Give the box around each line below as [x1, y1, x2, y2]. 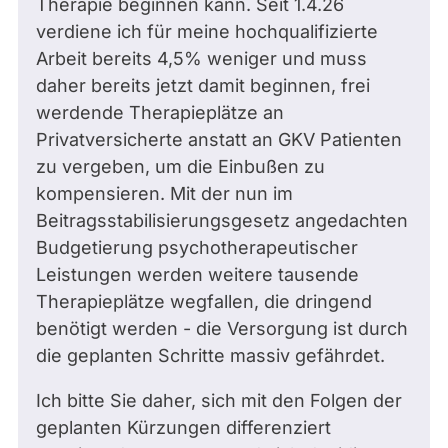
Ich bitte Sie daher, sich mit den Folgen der [36, 390, 402, 411]
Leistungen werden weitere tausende [36, 264, 359, 285]
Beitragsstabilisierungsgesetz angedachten [36, 210, 408, 231]
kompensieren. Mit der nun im [36, 183, 293, 204]
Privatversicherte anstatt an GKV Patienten [36, 129, 402, 150]
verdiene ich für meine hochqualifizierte [36, 21, 378, 42]
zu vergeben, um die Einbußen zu [36, 156, 325, 177]
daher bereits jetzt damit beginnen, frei [36, 75, 370, 96]
